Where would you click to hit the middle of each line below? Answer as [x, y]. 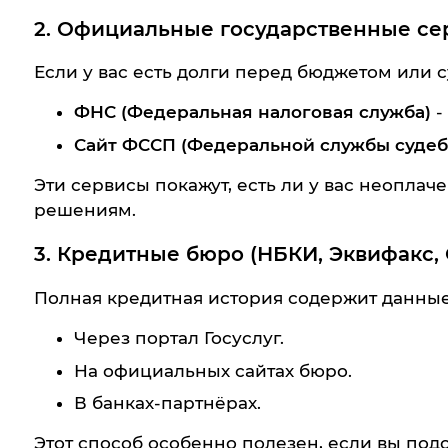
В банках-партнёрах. [167, 403]
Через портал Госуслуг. [178, 337]
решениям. [84, 209]
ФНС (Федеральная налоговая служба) [252, 112]
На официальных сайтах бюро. [212, 370]
